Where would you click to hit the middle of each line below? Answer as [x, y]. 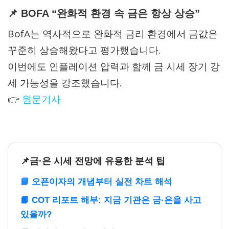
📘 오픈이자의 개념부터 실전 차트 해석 [96, 181]
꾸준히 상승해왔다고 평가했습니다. [84, 50]
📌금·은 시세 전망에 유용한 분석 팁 [93, 161]
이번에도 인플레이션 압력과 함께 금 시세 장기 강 [114, 66]
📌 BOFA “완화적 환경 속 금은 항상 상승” [104, 13]
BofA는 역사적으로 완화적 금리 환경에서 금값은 [113, 33]
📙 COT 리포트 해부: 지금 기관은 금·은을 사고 [111, 200]
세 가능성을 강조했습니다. [65, 83]
